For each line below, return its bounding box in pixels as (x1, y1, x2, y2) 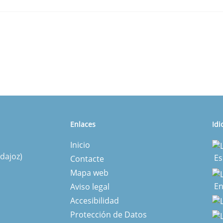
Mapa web (70, 167, 109, 178)
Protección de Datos (70, 209, 147, 220)
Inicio (70, 139, 90, 150)
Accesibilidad (70, 195, 119, 206)
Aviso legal (70, 181, 110, 192)
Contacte (70, 153, 104, 164)
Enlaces (70, 119, 96, 129)
